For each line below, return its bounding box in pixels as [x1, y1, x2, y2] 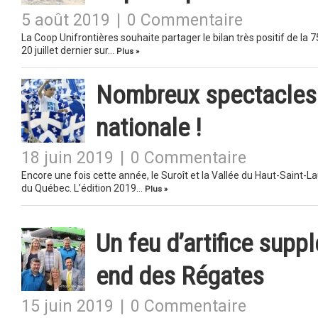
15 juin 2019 [21, 297, 114, 316]
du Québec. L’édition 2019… [21, 182, 145, 194]
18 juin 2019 [21, 148, 114, 168]
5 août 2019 [21, 11, 110, 30]
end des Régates [96, 261, 264, 291]
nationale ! [96, 113, 202, 143]
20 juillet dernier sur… [21, 45, 116, 56]
